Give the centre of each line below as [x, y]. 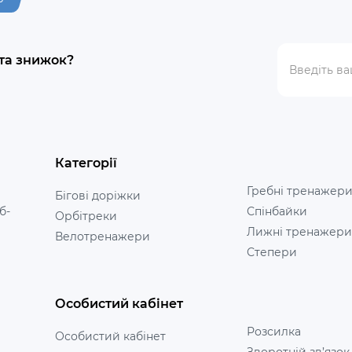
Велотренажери [102, 236]
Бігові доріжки [97, 195]
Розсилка [273, 332]
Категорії [86, 163]
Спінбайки [277, 211]
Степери [271, 252]
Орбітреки [86, 216]
